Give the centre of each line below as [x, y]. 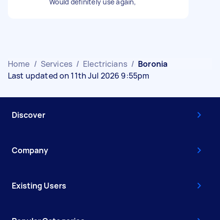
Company [30, 150]
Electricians [105, 64]
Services [56, 64]
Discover [28, 115]
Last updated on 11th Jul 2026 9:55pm [79, 75]
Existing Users [39, 185]
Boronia [153, 64]
